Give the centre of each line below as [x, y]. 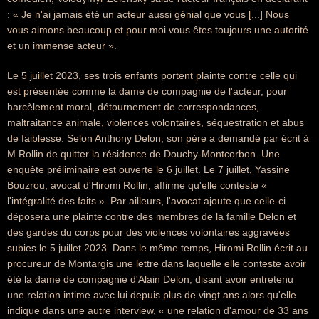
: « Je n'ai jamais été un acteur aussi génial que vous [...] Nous [148, 14]
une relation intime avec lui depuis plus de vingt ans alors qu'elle [152, 295]
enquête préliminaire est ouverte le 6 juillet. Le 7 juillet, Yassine [148, 169]
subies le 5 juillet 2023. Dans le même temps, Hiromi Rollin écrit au [157, 248]
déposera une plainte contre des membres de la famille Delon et [152, 216]
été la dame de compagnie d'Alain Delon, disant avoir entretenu [150, 279]
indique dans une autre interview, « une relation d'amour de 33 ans [158, 310]
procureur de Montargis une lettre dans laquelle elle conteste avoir [157, 263]
